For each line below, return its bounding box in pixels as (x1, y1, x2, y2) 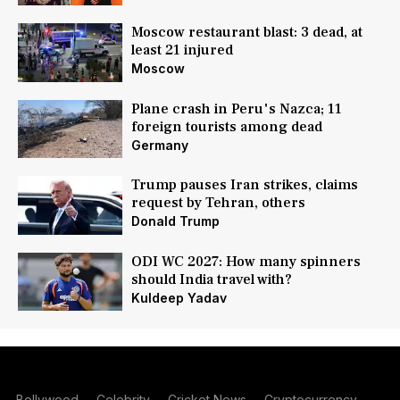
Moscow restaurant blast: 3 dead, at (130, 23, 362, 42)
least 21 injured (130, 41, 233, 60)
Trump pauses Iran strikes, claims (130, 176, 358, 195)
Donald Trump (130, 213, 220, 229)
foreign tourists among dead (130, 117, 322, 136)
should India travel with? (130, 270, 292, 288)
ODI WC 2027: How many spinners (130, 252, 361, 271)
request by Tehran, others (130, 194, 305, 212)
